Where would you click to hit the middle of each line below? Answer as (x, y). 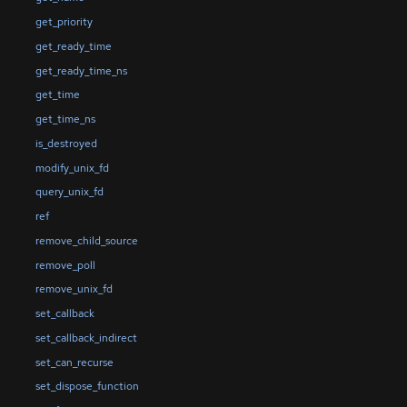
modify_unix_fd (72, 168)
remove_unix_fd (74, 289)
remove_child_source (86, 240)
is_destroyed (66, 143)
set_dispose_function (87, 387)
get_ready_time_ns (81, 70)
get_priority (64, 21)
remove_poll (65, 265)
